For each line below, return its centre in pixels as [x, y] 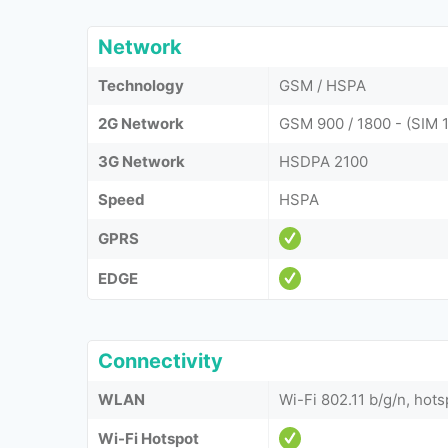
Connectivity [160, 361]
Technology [141, 85]
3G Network [141, 161]
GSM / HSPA [322, 85]
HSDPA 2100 [323, 161]
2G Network [141, 123]
